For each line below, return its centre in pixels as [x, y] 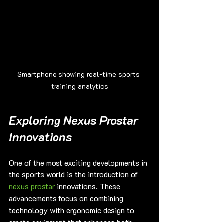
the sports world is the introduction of [74, 174]
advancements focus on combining [67, 198]
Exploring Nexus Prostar [75, 120]
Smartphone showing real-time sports [79, 74]
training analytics [79, 86]
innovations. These [89, 186]
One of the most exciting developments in [79, 163]
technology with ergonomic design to [73, 210]
